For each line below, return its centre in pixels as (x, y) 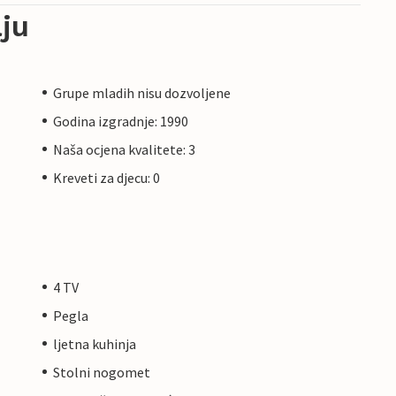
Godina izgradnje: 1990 (121, 121)
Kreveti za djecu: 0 (107, 177)
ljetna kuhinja (95, 343)
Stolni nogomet (102, 372)
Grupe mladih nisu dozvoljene (142, 92)
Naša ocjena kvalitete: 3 (124, 149)
